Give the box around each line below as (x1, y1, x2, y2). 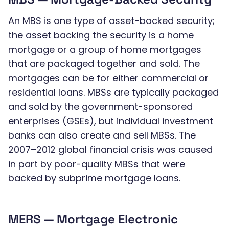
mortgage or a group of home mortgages (8, 43, 201, 56)
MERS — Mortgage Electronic (8, 211, 178, 227)
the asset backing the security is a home (8, 29, 194, 41)
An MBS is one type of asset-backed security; (8, 14, 215, 27)
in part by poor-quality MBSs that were (8, 157, 185, 170)
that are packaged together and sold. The (8, 57, 200, 70)
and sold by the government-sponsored (8, 100, 193, 113)
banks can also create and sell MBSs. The (8, 129, 196, 142)
